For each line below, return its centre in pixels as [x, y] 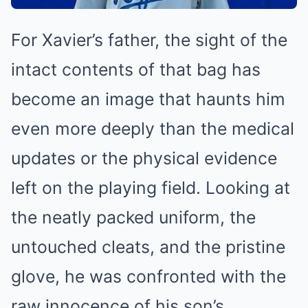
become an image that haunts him [148, 99]
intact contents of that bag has [136, 70]
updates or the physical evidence [144, 158]
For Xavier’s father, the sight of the [149, 40]
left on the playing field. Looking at [151, 188]
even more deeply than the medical [153, 129]
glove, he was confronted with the [148, 277]
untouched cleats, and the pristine [148, 247]
